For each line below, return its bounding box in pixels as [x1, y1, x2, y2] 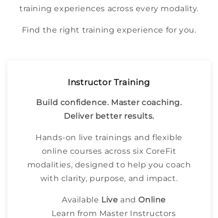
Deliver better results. [64, 111, 154, 121]
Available [61, 195, 101, 205]
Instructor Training [68, 77, 150, 88]
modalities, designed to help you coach [27, 160, 191, 170]
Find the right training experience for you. [21, 25, 197, 35]
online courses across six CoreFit [41, 146, 177, 156]
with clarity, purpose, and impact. [40, 174, 178, 183]
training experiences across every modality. [19, 4, 199, 14]
